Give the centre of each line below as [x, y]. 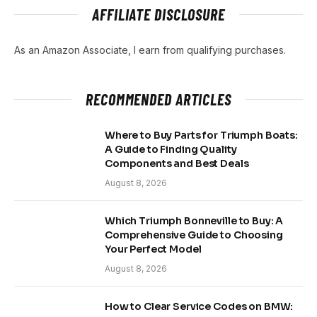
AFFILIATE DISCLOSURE [158, 15]
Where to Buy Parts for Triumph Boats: [201, 136]
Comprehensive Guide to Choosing [194, 235]
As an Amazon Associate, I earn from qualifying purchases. [150, 50]
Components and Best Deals [177, 164]
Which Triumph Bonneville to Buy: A [194, 221]
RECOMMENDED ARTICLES [158, 99]
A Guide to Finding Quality [171, 150]
